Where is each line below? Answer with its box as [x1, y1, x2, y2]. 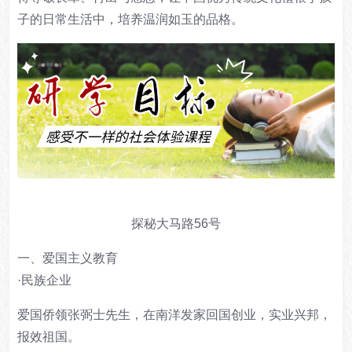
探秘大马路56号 [131, 217, 221, 231]
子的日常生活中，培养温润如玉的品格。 [17, 13, 244, 27]
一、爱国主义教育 [17, 251, 118, 266]
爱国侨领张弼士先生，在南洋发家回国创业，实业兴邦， [17, 308, 332, 322]
